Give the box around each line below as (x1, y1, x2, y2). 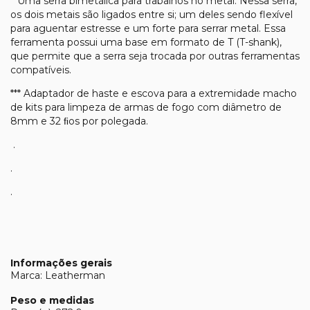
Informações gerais (10, 256, 112, 269)
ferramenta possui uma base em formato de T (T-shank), (10, 35, 282, 48)
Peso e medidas (10, 293, 94, 307)
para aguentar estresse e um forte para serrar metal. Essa (10, 21, 286, 35)
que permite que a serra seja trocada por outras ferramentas (10, 49, 300, 62)
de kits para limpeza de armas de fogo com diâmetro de (10, 100, 282, 113)
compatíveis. (10, 63, 71, 76)
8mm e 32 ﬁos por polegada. (10, 114, 148, 127)
